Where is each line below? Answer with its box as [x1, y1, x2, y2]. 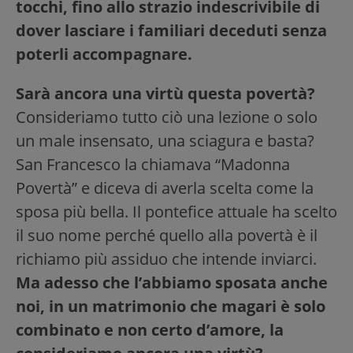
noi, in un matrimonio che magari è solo [16, 295, 325, 318]
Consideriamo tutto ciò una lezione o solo [16, 106, 318, 128]
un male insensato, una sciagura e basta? [16, 130, 314, 152]
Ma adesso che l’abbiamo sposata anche [16, 272, 328, 294]
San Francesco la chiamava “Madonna [16, 154, 290, 176]
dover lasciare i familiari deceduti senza [16, 20, 327, 42]
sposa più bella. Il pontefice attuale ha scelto [16, 201, 337, 223]
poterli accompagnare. [16, 43, 192, 65]
